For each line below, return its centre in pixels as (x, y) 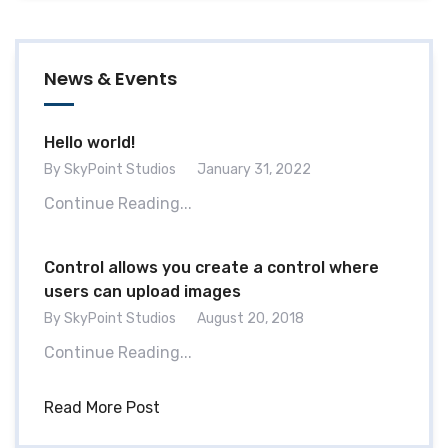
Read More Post (102, 408)
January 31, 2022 (254, 170)
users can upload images (142, 292)
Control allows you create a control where (211, 268)
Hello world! (89, 143)
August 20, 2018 (250, 319)
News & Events (110, 79)
